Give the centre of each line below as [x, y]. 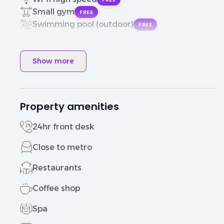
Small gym [53, 11]
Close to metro [62, 147]
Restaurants [57, 167]
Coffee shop [56, 188]
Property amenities [69, 106]
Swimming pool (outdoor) [83, 24]
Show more [53, 61]
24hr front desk [63, 126]
